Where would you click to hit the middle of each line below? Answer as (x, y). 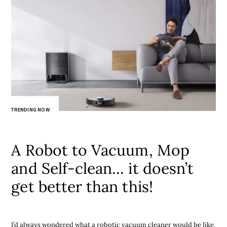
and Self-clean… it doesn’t (103, 168)
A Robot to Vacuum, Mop (100, 150)
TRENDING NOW (30, 110)
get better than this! (82, 187)
